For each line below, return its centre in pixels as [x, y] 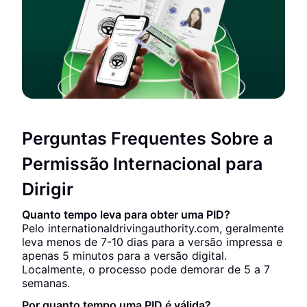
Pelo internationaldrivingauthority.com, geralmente [153, 228]
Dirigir [48, 189]
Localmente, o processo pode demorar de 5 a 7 [146, 269]
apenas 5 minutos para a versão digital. [124, 256]
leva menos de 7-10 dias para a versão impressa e [152, 242]
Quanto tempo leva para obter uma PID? [126, 214]
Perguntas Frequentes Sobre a [147, 138]
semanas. [46, 283]
